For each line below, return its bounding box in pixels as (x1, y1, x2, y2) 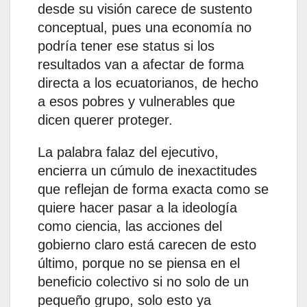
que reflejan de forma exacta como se (38, 182, 269, 197)
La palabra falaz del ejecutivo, (38, 145, 219, 160)
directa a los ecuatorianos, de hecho (38, 75, 258, 91)
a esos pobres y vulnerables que (38, 94, 235, 110)
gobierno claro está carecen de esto (38, 237, 256, 253)
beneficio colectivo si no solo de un (38, 274, 249, 290)
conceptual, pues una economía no (38, 20, 251, 36)
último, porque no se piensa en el (38, 256, 240, 271)
